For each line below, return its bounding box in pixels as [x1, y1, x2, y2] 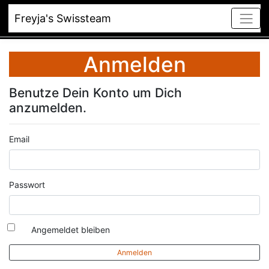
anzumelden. [9, 100, 86, 115]
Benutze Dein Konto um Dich [9, 85, 182, 100]
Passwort [9, 179, 45, 190]
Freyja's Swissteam [14, 12, 111, 25]
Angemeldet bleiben [31, 225, 110, 235]
